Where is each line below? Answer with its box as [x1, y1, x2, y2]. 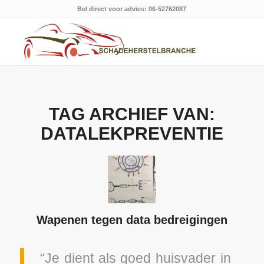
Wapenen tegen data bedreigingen [36, 213, 227, 226]
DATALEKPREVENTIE [40, 124, 223, 143]
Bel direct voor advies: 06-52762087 [77, 5, 187, 12]
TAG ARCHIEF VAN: [48, 104, 215, 124]
